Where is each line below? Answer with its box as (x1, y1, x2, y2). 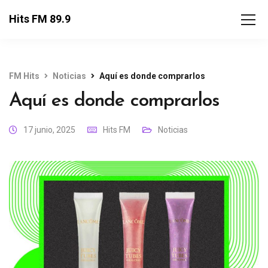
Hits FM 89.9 (9, 13, 71, 25)
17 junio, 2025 (23, 125, 75, 135)
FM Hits (9, 71, 39, 81)
